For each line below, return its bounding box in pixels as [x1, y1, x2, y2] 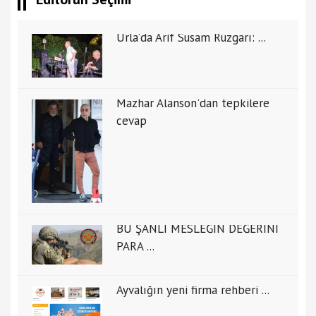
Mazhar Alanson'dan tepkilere [116, 95, 269, 111]
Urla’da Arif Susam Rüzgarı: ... [116, 30, 266, 46]
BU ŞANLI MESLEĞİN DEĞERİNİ [116, 220, 279, 236]
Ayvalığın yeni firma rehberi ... [116, 282, 269, 298]
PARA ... [116, 238, 154, 254]
